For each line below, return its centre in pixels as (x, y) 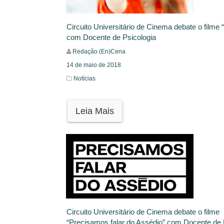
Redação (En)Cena (99, 52)
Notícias (84, 79)
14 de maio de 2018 (94, 65)
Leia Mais (95, 111)
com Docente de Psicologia (111, 37)
